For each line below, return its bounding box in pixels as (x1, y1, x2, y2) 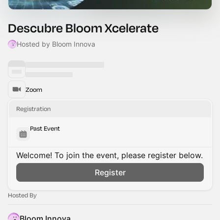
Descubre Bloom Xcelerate (8, 20, 159, 36)
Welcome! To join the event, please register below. (16, 150, 203, 160)
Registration (16, 105, 51, 112)
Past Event (30, 124, 60, 132)
